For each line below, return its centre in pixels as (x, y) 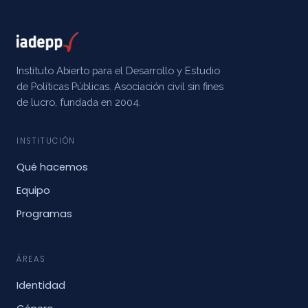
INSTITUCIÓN (46, 141)
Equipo (33, 190)
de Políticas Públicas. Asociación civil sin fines (120, 86)
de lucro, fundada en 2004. (79, 102)
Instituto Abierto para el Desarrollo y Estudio (118, 70)
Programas (44, 214)
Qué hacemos (52, 167)
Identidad (41, 285)
